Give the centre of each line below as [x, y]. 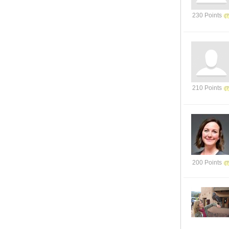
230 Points [207, 15]
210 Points [207, 88]
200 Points [207, 163]
